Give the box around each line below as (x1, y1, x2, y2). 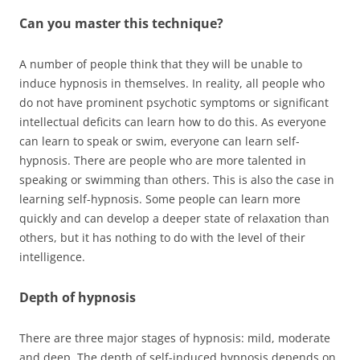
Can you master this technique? (19, 14, 223, 32)
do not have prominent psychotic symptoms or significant (19, 95, 329, 110)
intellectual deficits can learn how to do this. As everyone (19, 114, 326, 129)
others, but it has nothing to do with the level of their (19, 230, 305, 245)
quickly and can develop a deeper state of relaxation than (19, 211, 329, 226)
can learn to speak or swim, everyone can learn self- (19, 133, 300, 149)
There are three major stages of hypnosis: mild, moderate (19, 330, 330, 346)
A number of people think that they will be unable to (19, 56, 302, 72)
